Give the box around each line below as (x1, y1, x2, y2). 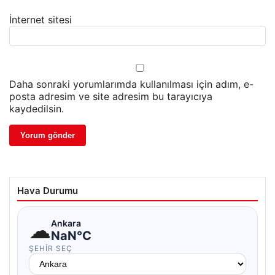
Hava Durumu (17, 185, 78, 197)
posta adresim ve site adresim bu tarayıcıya (9, 90, 212, 103)
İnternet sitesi (9, 14, 72, 26)
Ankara (51, 217, 81, 228)
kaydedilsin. (9, 103, 64, 115)
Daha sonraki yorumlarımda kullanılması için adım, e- (9, 78, 254, 91)
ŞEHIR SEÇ (29, 244, 72, 254)
